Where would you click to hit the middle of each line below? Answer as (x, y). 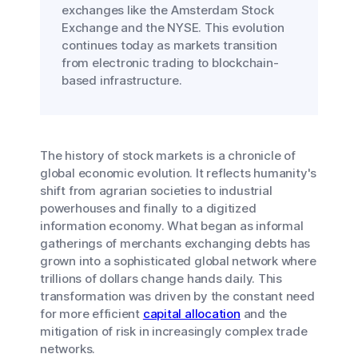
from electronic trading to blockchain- (170, 63)
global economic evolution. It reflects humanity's (179, 173)
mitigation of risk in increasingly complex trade (174, 331)
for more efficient (91, 314)
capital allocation (191, 314)
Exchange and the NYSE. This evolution (173, 28)
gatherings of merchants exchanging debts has (175, 243)
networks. (68, 349)
